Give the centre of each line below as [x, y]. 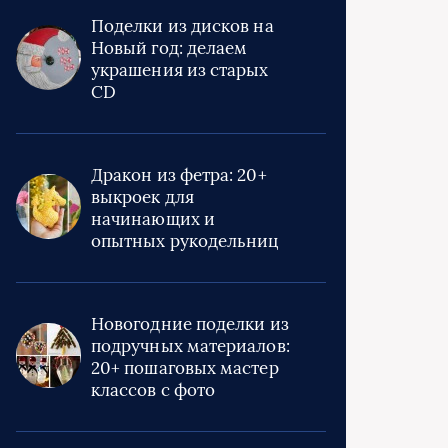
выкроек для [142, 197]
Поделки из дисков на [182, 26]
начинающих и [153, 219]
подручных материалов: [190, 346]
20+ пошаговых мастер [185, 368]
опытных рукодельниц [185, 241]
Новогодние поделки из [190, 324]
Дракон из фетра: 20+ [179, 175]
